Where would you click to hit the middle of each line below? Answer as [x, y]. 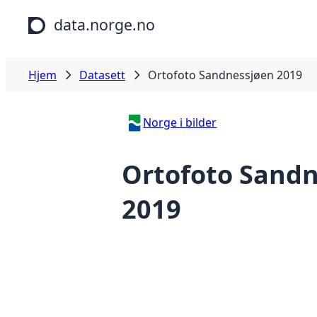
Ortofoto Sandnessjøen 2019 [225, 75]
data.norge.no [104, 24]
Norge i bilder [180, 122]
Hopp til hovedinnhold [65, 13]
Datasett [102, 75]
